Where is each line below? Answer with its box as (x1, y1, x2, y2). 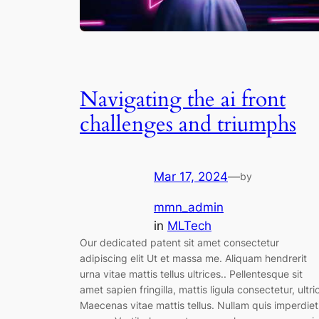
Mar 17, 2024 (154, 169, 228, 184)
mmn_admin (154, 199, 224, 214)
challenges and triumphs (80, 110, 296, 140)
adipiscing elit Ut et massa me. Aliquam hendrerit (80, 251, 307, 264)
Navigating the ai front (80, 85, 286, 115)
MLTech (167, 218, 211, 233)
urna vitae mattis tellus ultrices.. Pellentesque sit (80, 267, 303, 280)
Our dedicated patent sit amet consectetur (80, 236, 279, 249)
